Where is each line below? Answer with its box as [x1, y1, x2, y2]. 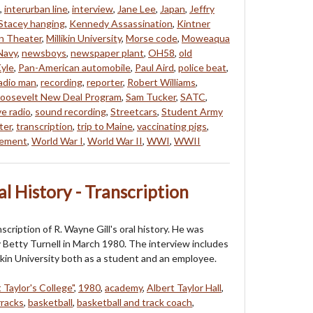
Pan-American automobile [18, 61, 131, 73]
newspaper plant [71, 46, 144, 59]
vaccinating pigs [137, 119, 207, 132]
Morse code [126, 31, 177, 44]
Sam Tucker [126, 90, 176, 103]
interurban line [4, 2, 68, 15]
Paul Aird [135, 61, 174, 73]
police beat [178, 61, 226, 73]
